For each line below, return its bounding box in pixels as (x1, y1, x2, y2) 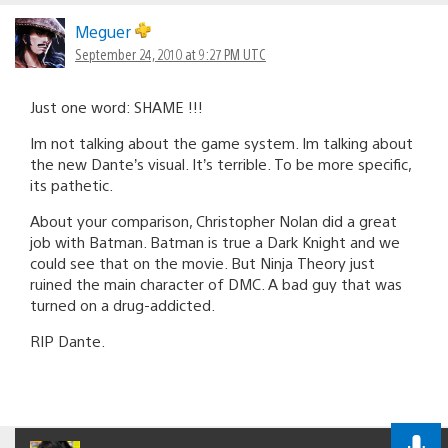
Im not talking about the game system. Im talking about (30, 132, 413, 152)
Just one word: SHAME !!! (30, 96, 203, 116)
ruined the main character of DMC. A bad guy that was (30, 273, 402, 293)
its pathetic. (30, 174, 113, 194)
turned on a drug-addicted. (30, 294, 215, 314)
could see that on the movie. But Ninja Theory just (30, 252, 375, 272)
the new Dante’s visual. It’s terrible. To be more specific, (30, 153, 411, 173)
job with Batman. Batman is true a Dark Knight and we (30, 231, 400, 251)
